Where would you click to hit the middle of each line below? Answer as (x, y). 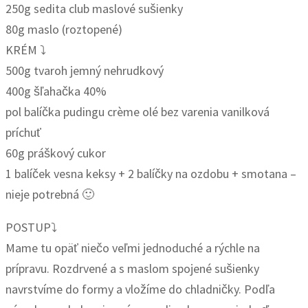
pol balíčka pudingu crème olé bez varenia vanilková (137, 112)
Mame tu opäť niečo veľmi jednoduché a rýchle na (133, 248)
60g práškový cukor (56, 153)
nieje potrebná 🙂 (50, 195)
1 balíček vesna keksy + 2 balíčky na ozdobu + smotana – (151, 174)
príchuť (23, 133)
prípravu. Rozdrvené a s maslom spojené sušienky (132, 269)
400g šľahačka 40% (56, 91)
